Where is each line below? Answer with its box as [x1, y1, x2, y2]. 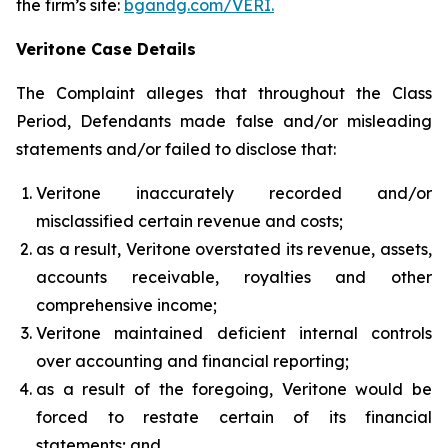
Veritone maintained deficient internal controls [36, 323, 432, 343]
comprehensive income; [36, 295, 217, 315]
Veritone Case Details [16, 39, 196, 59]
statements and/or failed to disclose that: [16, 139, 336, 159]
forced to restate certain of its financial [36, 407, 432, 427]
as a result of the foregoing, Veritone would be [36, 379, 432, 399]
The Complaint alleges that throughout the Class [16, 83, 432, 103]
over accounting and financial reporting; [36, 351, 349, 371]
